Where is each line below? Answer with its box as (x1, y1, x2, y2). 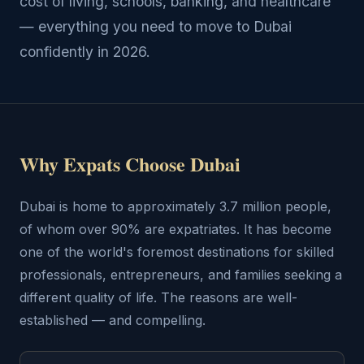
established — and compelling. (19, 312, 206, 328)
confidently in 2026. (19, 43, 150, 60)
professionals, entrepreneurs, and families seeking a (19, 266, 342, 283)
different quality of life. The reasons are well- (19, 289, 297, 305)
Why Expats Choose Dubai (19, 149, 240, 178)
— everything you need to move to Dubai (19, 18, 292, 35)
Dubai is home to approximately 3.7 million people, (19, 198, 331, 214)
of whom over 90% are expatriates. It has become (19, 221, 331, 237)
